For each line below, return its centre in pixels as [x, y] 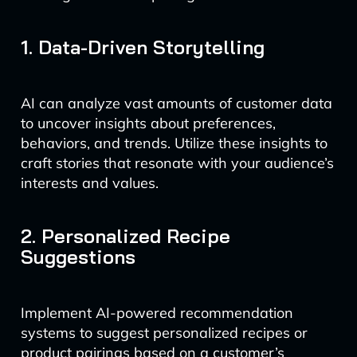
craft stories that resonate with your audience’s [177, 163]
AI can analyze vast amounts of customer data [176, 103]
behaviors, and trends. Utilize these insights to [174, 143]
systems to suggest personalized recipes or [164, 333]
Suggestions [78, 257]
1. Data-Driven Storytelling [142, 47]
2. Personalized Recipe [125, 236]
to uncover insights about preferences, [148, 123]
